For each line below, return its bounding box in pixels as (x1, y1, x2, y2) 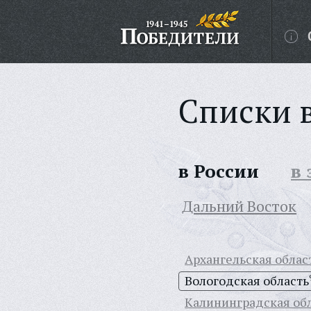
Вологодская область (185, 272, 309, 289)
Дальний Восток (182, 196, 296, 216)
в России (178, 159, 259, 183)
